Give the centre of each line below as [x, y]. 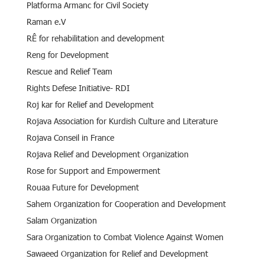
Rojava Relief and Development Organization [108, 154]
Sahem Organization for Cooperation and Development [126, 203]
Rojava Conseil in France [70, 137]
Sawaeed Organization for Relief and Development [117, 253]
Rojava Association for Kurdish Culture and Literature [122, 121]
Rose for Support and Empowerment [93, 170]
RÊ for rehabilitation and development [96, 38]
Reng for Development [68, 54]
